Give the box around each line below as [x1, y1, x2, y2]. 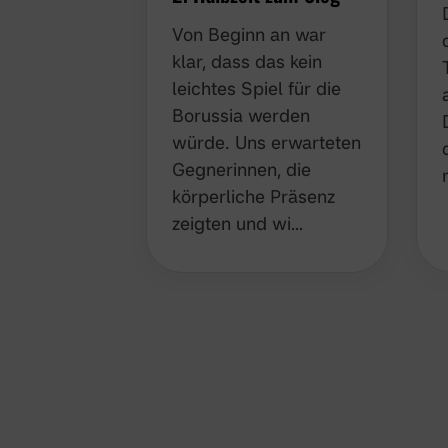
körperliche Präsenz [172, 184, 335, 207]
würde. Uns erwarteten [172, 130, 361, 153]
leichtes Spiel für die [172, 76, 341, 99]
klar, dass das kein [172, 49, 322, 72]
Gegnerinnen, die [172, 157, 311, 180]
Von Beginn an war [172, 22, 326, 45]
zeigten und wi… [172, 211, 303, 234]
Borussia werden [172, 103, 310, 126]
